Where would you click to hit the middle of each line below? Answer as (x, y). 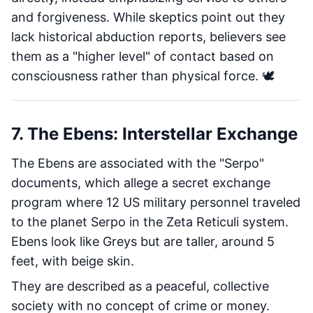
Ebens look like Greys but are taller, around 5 (143, 241)
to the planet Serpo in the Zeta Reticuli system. (150, 222)
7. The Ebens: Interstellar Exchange (154, 134)
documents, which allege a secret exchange (141, 183)
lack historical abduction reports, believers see (148, 37)
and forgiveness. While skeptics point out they (148, 17)
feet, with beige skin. (73, 261)
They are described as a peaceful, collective (140, 286)
